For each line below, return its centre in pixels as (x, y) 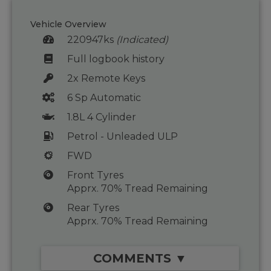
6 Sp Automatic (104, 98)
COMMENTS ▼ (140, 259)
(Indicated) (142, 40)
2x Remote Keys (106, 79)
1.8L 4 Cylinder (101, 117)
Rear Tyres (93, 208)
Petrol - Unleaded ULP (122, 137)
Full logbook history (116, 59)
